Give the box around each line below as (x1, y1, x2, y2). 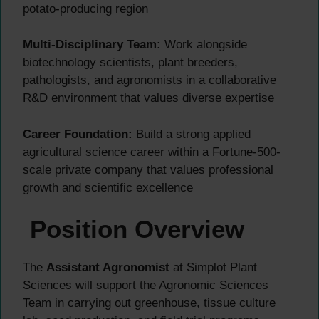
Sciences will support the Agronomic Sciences (23, 278, 268, 293)
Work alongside (161, 38, 247, 52)
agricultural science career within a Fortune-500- (23, 145, 281, 159)
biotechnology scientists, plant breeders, (23, 56, 238, 70)
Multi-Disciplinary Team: (23, 38, 161, 52)
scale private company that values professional (23, 162, 273, 177)
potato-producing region (23, 1, 148, 16)
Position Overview (23, 215, 244, 244)
